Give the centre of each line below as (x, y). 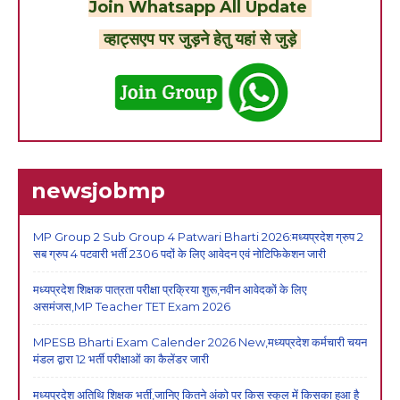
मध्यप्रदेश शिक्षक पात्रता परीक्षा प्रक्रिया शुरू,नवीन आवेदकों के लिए (170, 289)
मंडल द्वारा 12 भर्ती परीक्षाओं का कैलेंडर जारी (121, 358)
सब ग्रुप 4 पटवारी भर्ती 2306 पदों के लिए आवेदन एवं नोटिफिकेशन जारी (179, 253)
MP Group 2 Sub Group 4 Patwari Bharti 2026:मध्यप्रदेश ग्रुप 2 (198, 236)
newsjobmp (98, 190)
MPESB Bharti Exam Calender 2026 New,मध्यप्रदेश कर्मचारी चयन (200, 342)
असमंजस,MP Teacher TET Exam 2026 (132, 306)
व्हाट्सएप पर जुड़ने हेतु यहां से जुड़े (200, 39)
